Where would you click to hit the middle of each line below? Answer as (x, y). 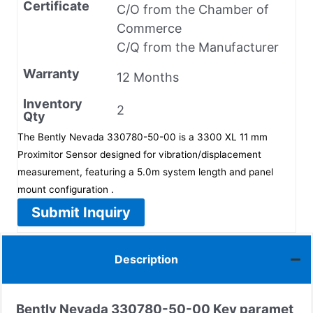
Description (146, 260)
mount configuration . (66, 189)
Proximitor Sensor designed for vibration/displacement (139, 154)
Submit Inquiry (81, 212)
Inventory (53, 103)
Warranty (51, 73)
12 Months (148, 77)
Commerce (149, 28)
